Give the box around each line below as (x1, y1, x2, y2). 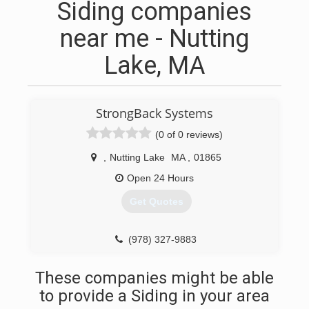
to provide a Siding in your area (39, 286, 270, 306)
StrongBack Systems (96, 105, 213, 121)
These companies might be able (35, 268, 274, 288)
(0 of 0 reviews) (155, 129, 223, 140)
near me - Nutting (60, 24, 249, 53)
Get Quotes (129, 196, 183, 208)
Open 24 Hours (127, 172, 194, 183)
